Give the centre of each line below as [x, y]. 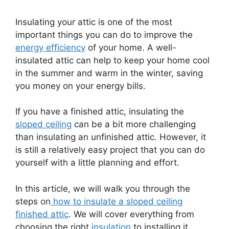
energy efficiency [50, 47]
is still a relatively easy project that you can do [110, 150]
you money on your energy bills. [81, 86]
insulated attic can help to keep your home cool [112, 60]
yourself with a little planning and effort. [97, 163]
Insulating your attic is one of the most [94, 22]
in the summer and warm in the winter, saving [109, 73]
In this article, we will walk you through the [103, 188]
